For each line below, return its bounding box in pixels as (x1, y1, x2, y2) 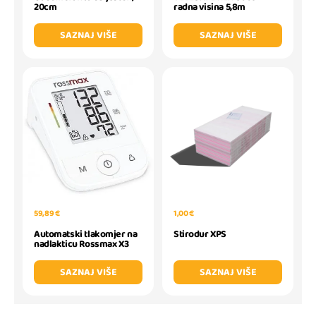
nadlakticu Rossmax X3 (34, 236, 129, 253)
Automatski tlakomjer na (34, 226, 138, 243)
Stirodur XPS (174, 226, 226, 243)
